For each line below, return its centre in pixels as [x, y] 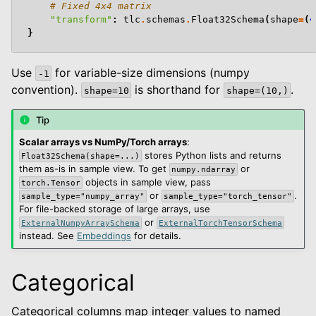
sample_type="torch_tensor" [228, 196]
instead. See [48, 236]
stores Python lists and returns [212, 156]
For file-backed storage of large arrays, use [115, 209]
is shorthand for [178, 89]
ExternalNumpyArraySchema [81, 223]
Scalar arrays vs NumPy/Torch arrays [103, 142]
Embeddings [104, 236]
